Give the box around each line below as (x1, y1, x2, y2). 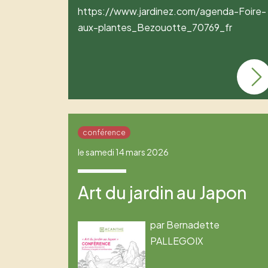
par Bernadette (150, 218, 220, 231)
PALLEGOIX (150, 234, 204, 247)
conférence (82, 127, 126, 137)
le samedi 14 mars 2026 (78, 146, 169, 157)
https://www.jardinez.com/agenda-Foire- (78, 4, 266, 17)
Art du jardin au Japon (78, 181, 246, 203)
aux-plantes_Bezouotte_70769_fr (78, 20, 232, 33)
